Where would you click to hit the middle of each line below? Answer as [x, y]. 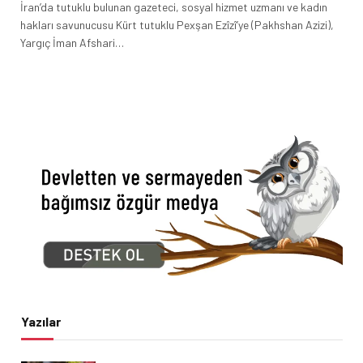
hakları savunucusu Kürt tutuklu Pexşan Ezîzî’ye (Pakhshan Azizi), [177, 24]
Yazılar [41, 321]
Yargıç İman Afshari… [72, 42]
